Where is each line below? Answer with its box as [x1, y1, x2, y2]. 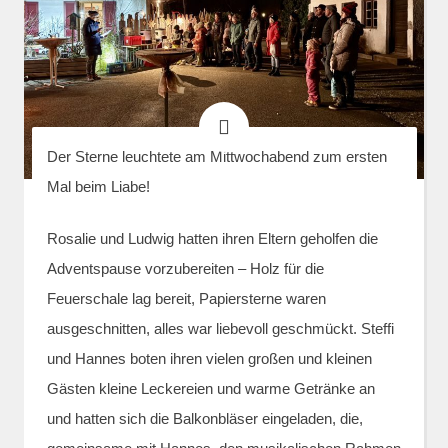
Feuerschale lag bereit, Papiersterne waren [46, 290, 326, 307]
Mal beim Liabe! [46, 177, 150, 195]
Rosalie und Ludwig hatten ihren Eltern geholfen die [46, 230, 378, 247]
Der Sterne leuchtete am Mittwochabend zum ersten [46, 147, 387, 165]
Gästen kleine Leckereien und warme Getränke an [46, 380, 375, 397]
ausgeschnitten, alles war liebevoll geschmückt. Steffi [46, 320, 394, 337]
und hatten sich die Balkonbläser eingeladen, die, [46, 410, 363, 427]
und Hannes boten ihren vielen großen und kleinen [46, 350, 372, 367]
